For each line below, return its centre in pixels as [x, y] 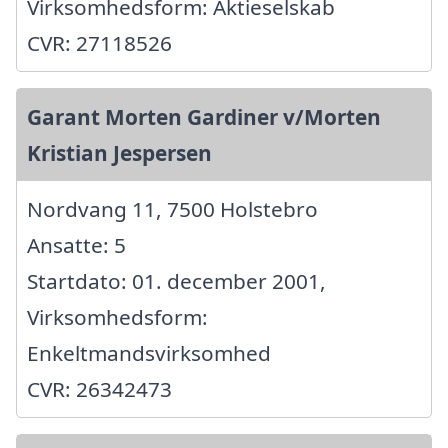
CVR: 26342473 [99, 388]
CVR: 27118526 [99, 42]
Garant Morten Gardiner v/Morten [204, 116]
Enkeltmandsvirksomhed [149, 352]
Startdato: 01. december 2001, [176, 280]
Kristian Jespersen [119, 152]
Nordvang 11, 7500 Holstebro [172, 208]
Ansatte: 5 [76, 244]
